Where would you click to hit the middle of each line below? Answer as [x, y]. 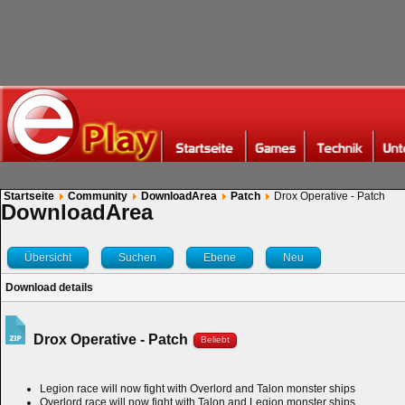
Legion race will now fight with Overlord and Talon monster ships [198, 388]
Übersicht [48, 257]
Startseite [29, 196]
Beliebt [215, 340]
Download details [49, 287]
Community [98, 196]
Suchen [137, 257]
